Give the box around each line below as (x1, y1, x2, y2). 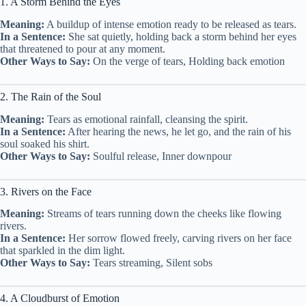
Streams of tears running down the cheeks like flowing (44, 208, 281, 220)
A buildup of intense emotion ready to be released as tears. (44, 18, 296, 30)
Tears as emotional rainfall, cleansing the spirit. (44, 113, 248, 125)
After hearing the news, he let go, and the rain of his (66, 125, 291, 137)
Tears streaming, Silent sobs (90, 257, 212, 269)
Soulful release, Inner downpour (90, 150, 232, 162)
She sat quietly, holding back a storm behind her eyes (66, 30, 296, 42)
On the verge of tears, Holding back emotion (90, 55, 285, 67)
